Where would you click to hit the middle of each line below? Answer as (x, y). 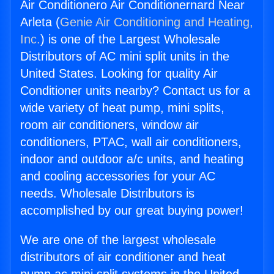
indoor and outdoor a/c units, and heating (132, 159)
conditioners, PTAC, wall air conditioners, (131, 142)
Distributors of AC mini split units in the (125, 57)
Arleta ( (40, 22)
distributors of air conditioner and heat (123, 257)
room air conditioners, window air (109, 125)
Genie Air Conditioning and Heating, (157, 22)
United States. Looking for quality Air (119, 74)
